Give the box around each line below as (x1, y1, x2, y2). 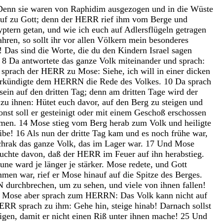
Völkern (97, 35, 129, 45)
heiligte (184, 117, 211, 128)
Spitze (136, 169, 161, 180)
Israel (149, 45, 172, 55)
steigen (162, 97, 189, 107)
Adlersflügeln (124, 24, 176, 35)
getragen (176, 24, 206, 35)
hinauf (84, 169, 109, 180)
